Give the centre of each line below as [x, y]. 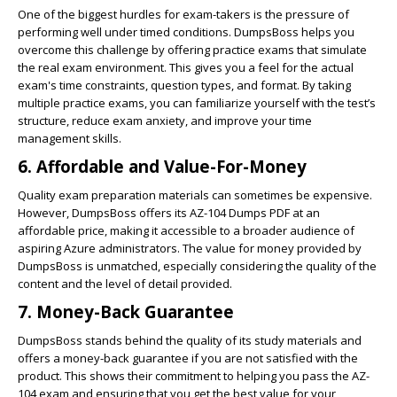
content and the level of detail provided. [125, 284]
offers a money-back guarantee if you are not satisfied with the [188, 358]
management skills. [70, 138]
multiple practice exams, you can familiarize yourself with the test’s [197, 103]
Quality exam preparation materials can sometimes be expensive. [195, 195]
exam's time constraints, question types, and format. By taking [184, 85]
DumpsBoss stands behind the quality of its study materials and [190, 340]
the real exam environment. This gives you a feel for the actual [186, 67]
